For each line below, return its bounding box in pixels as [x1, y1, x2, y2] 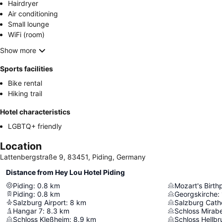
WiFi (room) [8, 30, 45, 39]
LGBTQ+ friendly [8, 121, 62, 130]
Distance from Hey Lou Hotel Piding [6, 167, 125, 176]
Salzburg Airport [13, 198, 66, 207]
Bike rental [8, 78, 42, 87]
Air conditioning [8, 9, 58, 18]
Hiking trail [8, 89, 42, 98]
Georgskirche [174, 189, 218, 198]
